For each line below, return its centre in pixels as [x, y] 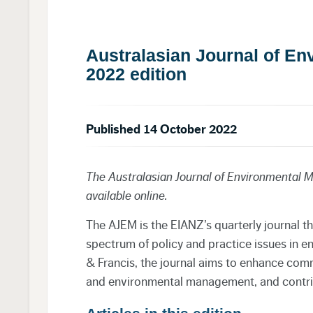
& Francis [110, 262]
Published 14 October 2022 [161, 129]
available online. [126, 195]
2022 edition [136, 74]
